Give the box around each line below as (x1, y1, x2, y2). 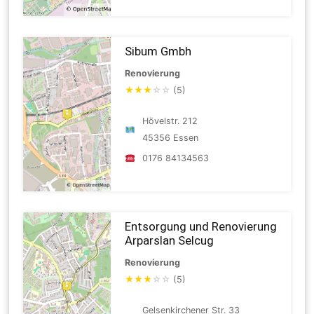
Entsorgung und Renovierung (125, 219, 278, 233)
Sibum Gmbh (125, 43, 192, 58)
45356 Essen (142, 132, 198, 143)
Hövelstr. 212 (142, 115, 198, 126)
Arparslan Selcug (125, 233, 214, 247)
